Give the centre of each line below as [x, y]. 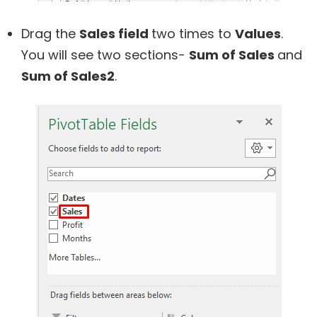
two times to [193, 34]
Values [258, 34]
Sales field [115, 34]
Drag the [50, 34]
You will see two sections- [105, 55]
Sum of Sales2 [68, 76]
